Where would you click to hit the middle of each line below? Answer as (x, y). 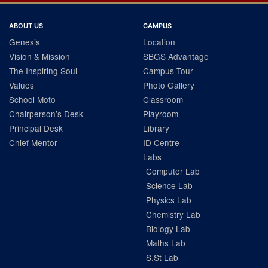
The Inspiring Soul (43, 71)
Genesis (25, 42)
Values (22, 85)
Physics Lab (169, 200)
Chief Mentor (33, 142)
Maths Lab (166, 243)
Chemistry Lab (173, 214)
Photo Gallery (169, 85)
